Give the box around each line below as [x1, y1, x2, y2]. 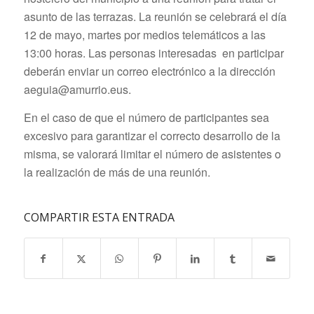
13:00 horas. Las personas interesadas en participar [23, 45, 284, 62]
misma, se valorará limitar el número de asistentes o [23, 145, 281, 162]
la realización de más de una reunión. [23, 163, 210, 180]
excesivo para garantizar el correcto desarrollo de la [23, 127, 280, 144]
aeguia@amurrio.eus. [23, 81, 131, 98]
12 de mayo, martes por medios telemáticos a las [23, 27, 266, 43]
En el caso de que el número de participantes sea [23, 109, 269, 125]
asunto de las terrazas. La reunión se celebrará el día [23, 8, 287, 25]
